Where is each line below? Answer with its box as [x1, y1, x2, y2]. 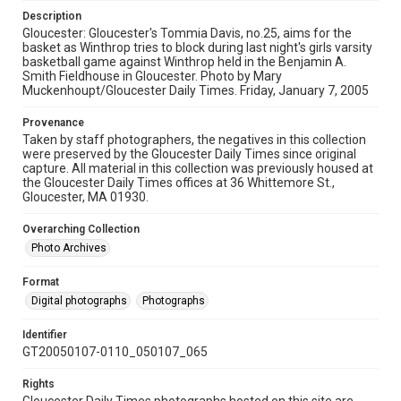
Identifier [22, 328, 67, 341]
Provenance [22, 116, 84, 129]
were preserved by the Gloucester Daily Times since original [22, 147, 356, 161]
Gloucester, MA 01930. [22, 190, 149, 204]
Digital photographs [31, 294, 127, 307]
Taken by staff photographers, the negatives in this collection [22, 132, 366, 147]
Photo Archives [31, 242, 107, 254]
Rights [22, 378, 55, 390]
